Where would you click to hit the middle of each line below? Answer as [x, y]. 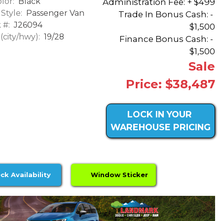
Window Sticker [118, 174]
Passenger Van [54, 13]
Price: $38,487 [170, 84]
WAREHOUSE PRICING [161, 127]
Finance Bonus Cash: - [167, 39]
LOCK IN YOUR [159, 114]
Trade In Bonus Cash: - [167, 14]
